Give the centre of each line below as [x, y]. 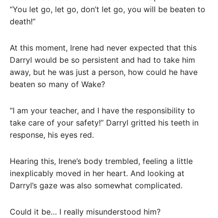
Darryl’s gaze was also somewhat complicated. [96, 185]
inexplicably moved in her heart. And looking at [97, 173]
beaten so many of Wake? [57, 84]
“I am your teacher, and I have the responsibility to [102, 110]
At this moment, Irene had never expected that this [103, 48]
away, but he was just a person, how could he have [104, 72]
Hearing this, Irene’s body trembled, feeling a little [101, 161]
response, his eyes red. [52, 135]
